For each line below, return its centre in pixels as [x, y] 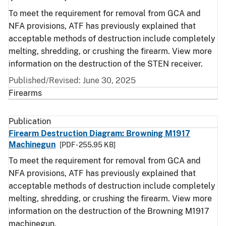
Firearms [25, 93]
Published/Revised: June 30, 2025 [72, 80]
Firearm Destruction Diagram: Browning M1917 [100, 133]
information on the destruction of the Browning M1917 [109, 211]
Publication [30, 121]
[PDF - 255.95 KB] [88, 145]
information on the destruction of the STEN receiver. [106, 64]
